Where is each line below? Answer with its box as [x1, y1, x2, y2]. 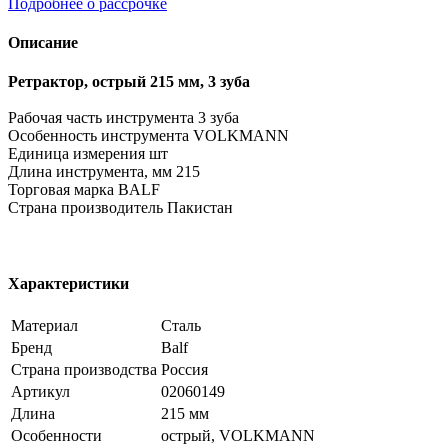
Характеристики [8, 274, 129, 292]
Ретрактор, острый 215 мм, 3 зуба [8, 73, 250, 91]
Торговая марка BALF [8, 181, 160, 199]
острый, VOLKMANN [161, 426, 315, 444]
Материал [11, 316, 78, 334]
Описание [8, 34, 78, 52]
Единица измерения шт [8, 145, 168, 163]
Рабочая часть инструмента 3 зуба [8, 109, 239, 127]
